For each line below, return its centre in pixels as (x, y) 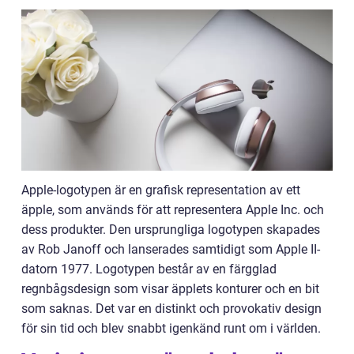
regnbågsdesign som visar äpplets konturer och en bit (170, 289)
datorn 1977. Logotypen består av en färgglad (149, 269)
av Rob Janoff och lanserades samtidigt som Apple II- (171, 250)
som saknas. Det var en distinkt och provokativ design (171, 309)
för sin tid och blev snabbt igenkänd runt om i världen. (171, 329)
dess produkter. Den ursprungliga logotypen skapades (171, 230)
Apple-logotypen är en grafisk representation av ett (161, 190)
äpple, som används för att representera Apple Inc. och (173, 210)
